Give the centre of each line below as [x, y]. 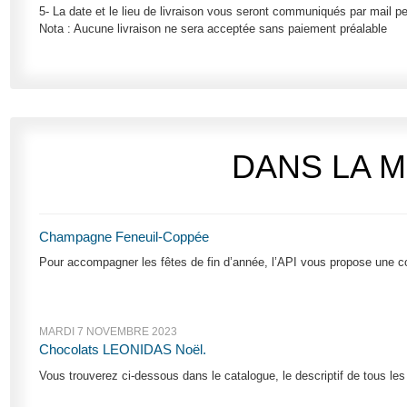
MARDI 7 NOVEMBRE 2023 [109, 332]
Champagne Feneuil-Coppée [124, 237]
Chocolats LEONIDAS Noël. [123, 350]
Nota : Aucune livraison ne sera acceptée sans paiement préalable [213, 28]
